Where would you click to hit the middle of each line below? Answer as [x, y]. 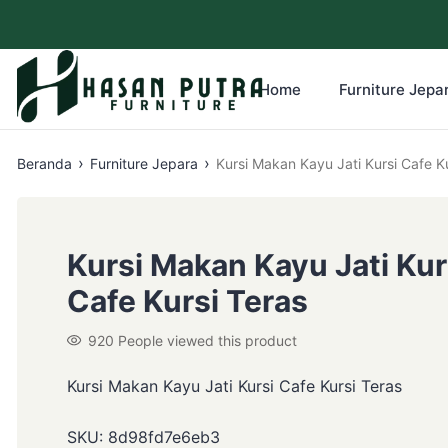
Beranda [44, 163]
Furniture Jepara [144, 163]
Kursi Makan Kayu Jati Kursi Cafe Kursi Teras [234, 386]
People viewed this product [207, 340]
